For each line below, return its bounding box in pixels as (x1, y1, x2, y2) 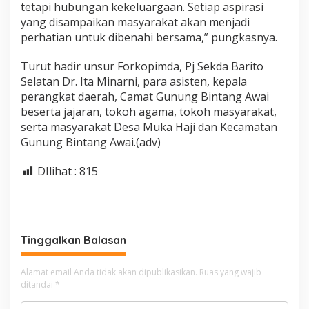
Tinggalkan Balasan (21, 232, 126, 247)
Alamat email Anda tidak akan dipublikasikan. (21, 266, 197, 278)
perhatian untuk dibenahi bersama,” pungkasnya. (21, 30, 277, 46)
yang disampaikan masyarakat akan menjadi (21, 14, 250, 30)
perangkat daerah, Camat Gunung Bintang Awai (21, 89, 269, 105)
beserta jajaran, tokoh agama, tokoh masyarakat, (21, 104, 277, 120)
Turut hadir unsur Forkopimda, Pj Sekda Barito (21, 59, 263, 74)
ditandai (21, 278, 55, 290)
